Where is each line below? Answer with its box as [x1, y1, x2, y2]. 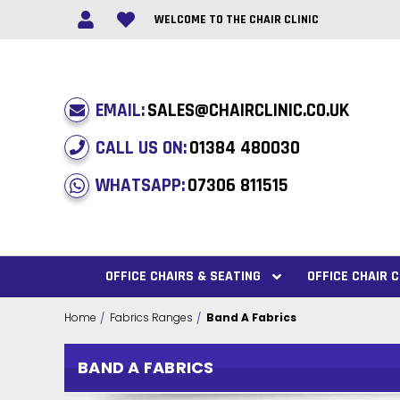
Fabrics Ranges [110, 310, 193, 326]
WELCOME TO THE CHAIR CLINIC [154, 11, 319, 28]
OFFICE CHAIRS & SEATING [104, 267, 261, 287]
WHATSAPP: [96, 173, 185, 198]
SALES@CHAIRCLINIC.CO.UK [146, 97, 349, 122]
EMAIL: [96, 97, 145, 122]
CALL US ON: [96, 135, 187, 160]
